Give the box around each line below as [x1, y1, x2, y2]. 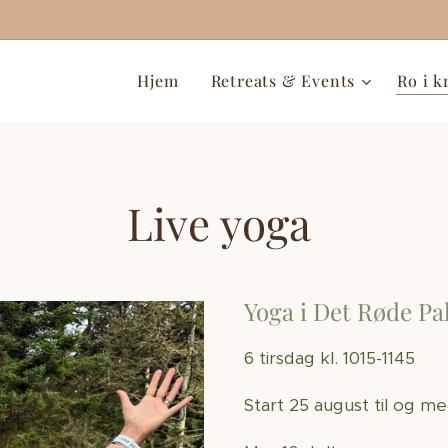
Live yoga [126, 193, 322, 252]
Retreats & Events [210, 70, 356, 91]
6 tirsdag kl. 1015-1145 [244, 347, 415, 369]
